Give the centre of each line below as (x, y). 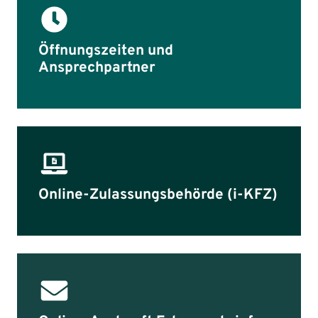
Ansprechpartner (97, 68)
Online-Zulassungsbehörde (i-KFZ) (158, 195)
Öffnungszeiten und (106, 51)
